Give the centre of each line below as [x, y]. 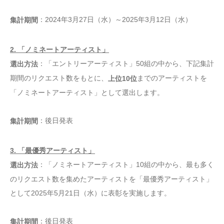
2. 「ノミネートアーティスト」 [59, 49]
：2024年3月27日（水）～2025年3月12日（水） [115, 20]
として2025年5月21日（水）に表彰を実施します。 [90, 193]
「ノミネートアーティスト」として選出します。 [87, 93]
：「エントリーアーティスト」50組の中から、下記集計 [126, 63]
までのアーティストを [172, 78]
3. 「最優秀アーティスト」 [52, 150]
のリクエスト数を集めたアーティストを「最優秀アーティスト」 [111, 179]
